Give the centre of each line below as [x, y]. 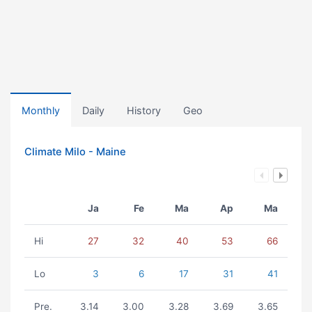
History [144, 110]
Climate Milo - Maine [75, 152]
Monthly [41, 110]
